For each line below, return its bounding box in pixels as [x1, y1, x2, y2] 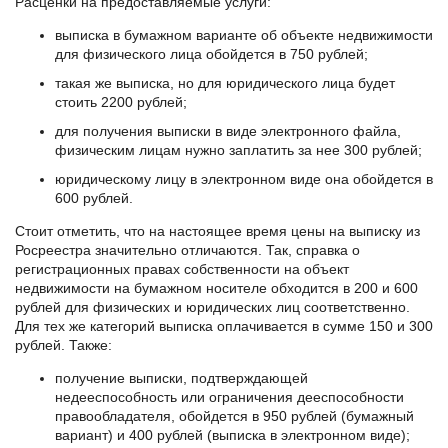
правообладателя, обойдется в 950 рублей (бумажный [55, 407, 414, 424]
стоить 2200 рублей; [55, 93, 187, 110]
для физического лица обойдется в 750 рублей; [55, 46, 368, 63]
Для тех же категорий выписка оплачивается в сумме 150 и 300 [15, 317, 433, 334]
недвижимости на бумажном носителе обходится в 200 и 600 [15, 279, 418, 296]
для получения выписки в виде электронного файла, [55, 122, 401, 139]
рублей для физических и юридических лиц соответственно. [15, 298, 410, 315]
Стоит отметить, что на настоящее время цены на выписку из [15, 222, 420, 239]
